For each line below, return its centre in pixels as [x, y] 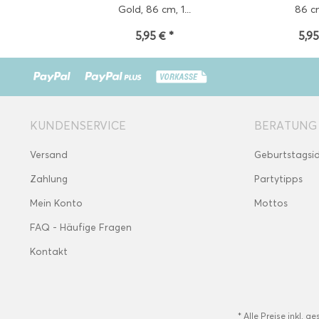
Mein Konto [56, 203]
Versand [49, 155]
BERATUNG [286, 126]
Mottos [271, 203]
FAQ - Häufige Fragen [81, 228]
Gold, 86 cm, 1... [154, 10]
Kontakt [49, 252]
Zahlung [49, 179]
